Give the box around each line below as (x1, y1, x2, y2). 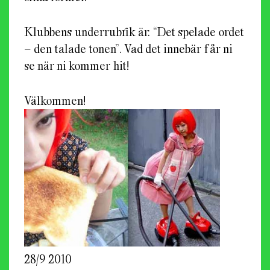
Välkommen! (24, 93, 89, 108)
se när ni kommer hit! (24, 58, 129, 73)
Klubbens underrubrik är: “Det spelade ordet (24, 25, 243, 39)
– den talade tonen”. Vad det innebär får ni (24, 42, 233, 56)
